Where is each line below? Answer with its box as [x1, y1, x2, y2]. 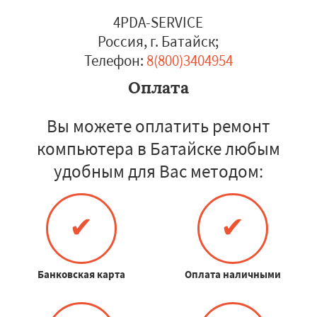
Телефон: [83, 51, 144, 70]
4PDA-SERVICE [113, 13, 204, 32]
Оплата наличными [184, 267, 281, 281]
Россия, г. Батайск [98, 32, 216, 51]
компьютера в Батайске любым [37, 137, 280, 160]
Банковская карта [37, 267, 125, 281]
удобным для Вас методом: [54, 160, 263, 183]
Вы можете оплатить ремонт [47, 115, 270, 137]
